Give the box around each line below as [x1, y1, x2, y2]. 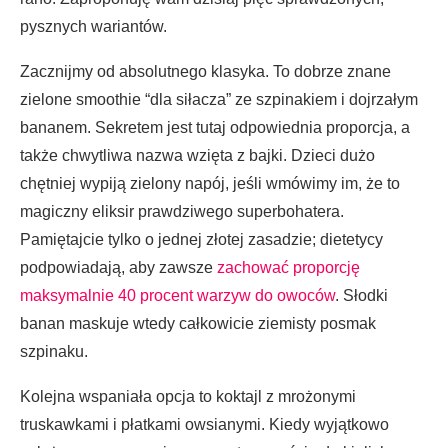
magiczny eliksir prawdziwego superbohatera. [20, 202, 344, 220]
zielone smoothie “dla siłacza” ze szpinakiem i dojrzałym [20, 90, 418, 108]
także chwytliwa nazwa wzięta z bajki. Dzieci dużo [20, 146, 375, 164]
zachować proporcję [217, 258, 360, 276]
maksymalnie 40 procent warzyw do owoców [20, 286, 335, 304]
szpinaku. [20, 342, 88, 360]
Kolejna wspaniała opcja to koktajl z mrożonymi [20, 387, 356, 405]
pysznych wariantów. [20, 17, 167, 35]
